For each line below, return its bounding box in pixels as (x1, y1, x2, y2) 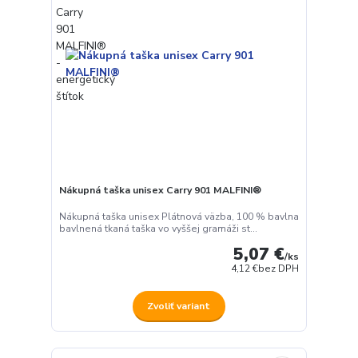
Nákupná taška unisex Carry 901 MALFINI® (58, 183, 261, 197)
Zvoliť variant (147, 299, 211, 312)
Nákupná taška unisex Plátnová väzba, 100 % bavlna (58, 210, 299, 224)
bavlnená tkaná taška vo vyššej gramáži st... (58, 222, 257, 236)
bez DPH (258, 262, 300, 276)
